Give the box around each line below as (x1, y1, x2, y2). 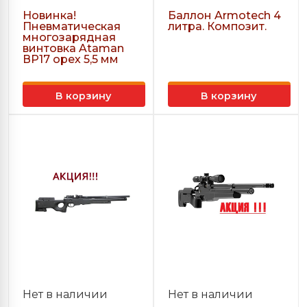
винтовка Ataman (23, 42, 124, 55)
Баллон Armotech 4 (168, 9, 281, 22)
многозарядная (23, 31, 116, 44)
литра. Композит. (168, 20, 267, 33)
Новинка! (23, 9, 76, 22)
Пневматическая (23, 20, 121, 33)
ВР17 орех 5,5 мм (23, 53, 119, 66)
